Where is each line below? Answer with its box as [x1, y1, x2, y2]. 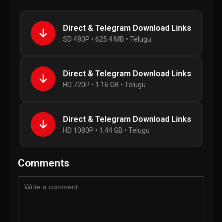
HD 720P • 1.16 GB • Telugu [63, 81, 146, 89]
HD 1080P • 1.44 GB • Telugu [63, 126, 150, 135]
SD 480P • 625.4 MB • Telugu [63, 35, 151, 44]
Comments [18, 157, 70, 169]
